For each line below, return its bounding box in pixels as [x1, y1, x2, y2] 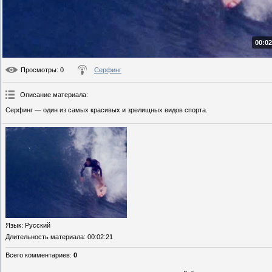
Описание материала [20, 91, 86, 99]
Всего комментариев [5, 251, 70, 259]
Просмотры [21, 66, 56, 74]
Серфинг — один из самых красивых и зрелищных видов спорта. [5, 106, 208, 114]
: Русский [21, 222, 50, 229]
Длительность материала [5, 233, 84, 241]
